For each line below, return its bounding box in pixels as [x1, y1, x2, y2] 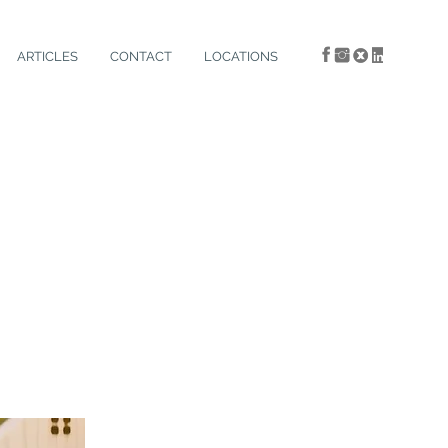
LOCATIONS [204, 49, 278, 64]
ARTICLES [17, 49, 78, 64]
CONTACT [110, 49, 172, 64]
